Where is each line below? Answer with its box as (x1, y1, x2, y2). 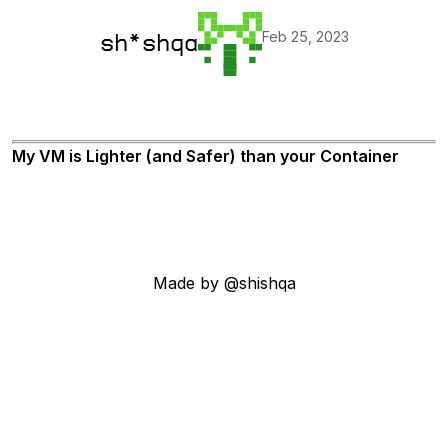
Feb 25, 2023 (261, 28, 349, 46)
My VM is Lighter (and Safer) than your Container (12, 146, 399, 166)
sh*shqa (99, 32, 198, 56)
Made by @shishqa (152, 273, 296, 294)
